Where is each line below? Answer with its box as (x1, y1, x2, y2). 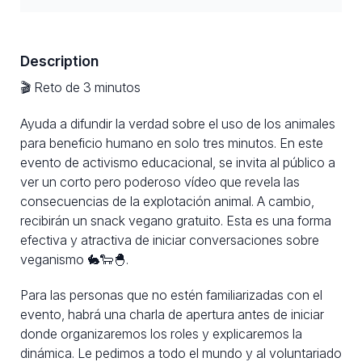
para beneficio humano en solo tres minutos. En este (20, 134, 323, 151)
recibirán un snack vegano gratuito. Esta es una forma (20, 212, 331, 229)
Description (20, 52, 99, 69)
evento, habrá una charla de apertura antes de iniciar (20, 306, 324, 323)
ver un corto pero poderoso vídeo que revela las (20, 173, 300, 190)
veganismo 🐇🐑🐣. (20, 250, 128, 267)
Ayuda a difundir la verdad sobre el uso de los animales (20, 115, 335, 132)
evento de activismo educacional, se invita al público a (20, 154, 335, 170)
